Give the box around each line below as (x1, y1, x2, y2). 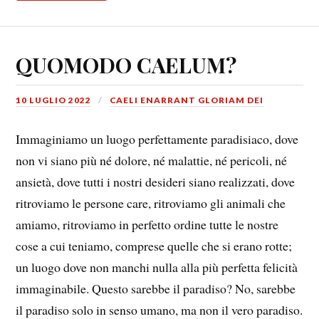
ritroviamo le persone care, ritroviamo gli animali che (16, 194, 286, 212)
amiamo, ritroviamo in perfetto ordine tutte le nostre (16, 216, 279, 234)
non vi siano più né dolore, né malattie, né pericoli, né (16, 152, 288, 169)
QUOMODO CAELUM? (16, 51, 237, 79)
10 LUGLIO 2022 (16, 95, 92, 106)
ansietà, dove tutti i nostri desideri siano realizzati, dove (16, 173, 296, 191)
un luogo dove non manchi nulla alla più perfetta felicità (16, 258, 298, 276)
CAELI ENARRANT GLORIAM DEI (110, 95, 264, 106)
